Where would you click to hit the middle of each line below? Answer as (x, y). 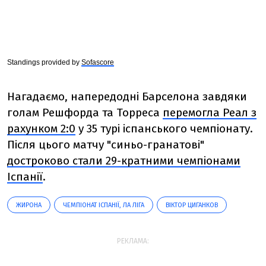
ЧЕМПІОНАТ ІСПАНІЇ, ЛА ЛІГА (104, 205)
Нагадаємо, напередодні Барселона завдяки (127, 96)
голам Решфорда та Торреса (85, 112)
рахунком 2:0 (41, 128)
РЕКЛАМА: (133, 241)
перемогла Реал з (210, 112)
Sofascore (98, 62)
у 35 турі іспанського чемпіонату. (164, 128)
